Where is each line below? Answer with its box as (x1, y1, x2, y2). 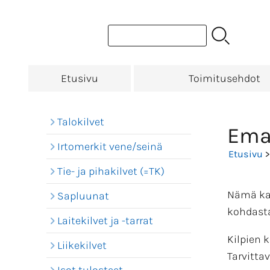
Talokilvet (57, 115, 104, 128)
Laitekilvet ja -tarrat (57, 214, 153, 227)
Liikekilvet (57, 239, 107, 252)
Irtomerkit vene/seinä (57, 140, 163, 153)
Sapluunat (57, 189, 109, 202)
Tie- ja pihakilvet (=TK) (57, 165, 165, 178)
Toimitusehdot (189, 72, 260, 85)
